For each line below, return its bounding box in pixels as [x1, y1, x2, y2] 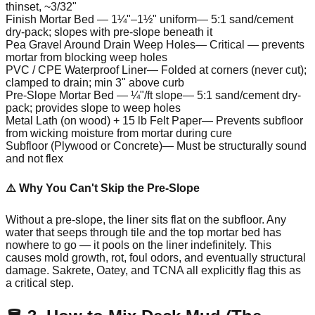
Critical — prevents [210, 38, 304, 51]
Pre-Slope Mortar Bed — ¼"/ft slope [6, 89, 183, 101]
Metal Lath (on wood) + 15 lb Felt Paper [6, 114, 202, 127]
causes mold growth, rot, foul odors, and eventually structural [6, 252, 306, 264]
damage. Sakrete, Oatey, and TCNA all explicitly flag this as [6, 264, 301, 277]
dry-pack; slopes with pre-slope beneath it [6, 25, 212, 38]
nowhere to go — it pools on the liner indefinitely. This [6, 239, 271, 252]
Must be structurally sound [176, 139, 307, 152]
